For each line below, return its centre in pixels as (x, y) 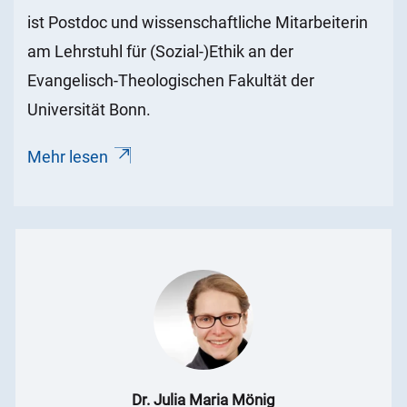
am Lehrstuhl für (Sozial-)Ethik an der (160, 52)
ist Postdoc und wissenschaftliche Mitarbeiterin (198, 23)
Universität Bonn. (89, 110)
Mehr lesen (68, 157)
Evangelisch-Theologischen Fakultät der (171, 81)
